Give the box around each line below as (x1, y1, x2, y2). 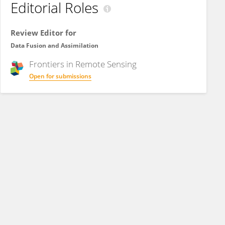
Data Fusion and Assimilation (11, 41, 98, 50)
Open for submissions (29, 72, 91, 80)
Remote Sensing (75, 58, 137, 70)
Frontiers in (29, 58, 75, 70)
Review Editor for (11, 28, 76, 38)
